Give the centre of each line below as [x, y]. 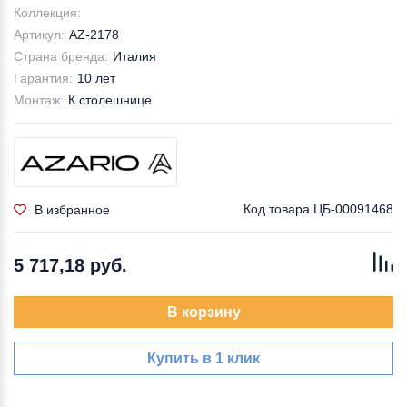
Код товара [278, 209]
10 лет [96, 78]
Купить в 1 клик [203, 358]
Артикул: [39, 35]
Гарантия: [43, 78]
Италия [134, 56]
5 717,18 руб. [70, 265]
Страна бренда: [61, 56]
